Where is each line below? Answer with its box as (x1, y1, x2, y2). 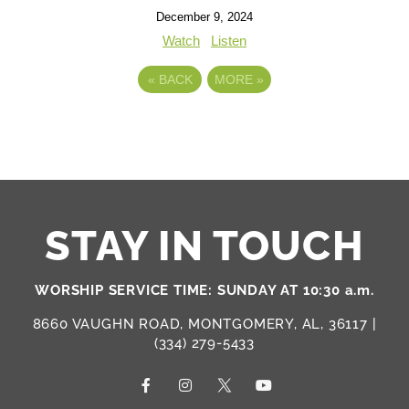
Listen (211, 33, 246, 49)
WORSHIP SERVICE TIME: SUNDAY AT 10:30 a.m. (35, 282, 374, 299)
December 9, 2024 (156, 10, 253, 25)
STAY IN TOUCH (45, 222, 364, 271)
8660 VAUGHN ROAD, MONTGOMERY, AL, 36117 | (32, 316, 377, 333)
